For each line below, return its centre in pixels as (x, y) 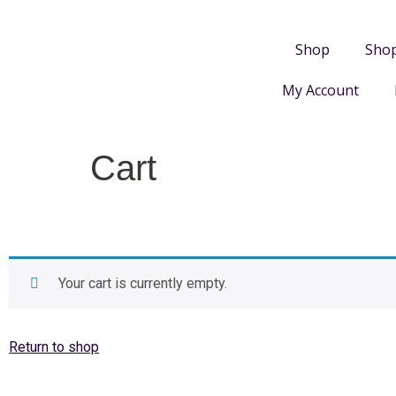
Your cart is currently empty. (143, 284)
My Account (320, 90)
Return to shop (54, 347)
